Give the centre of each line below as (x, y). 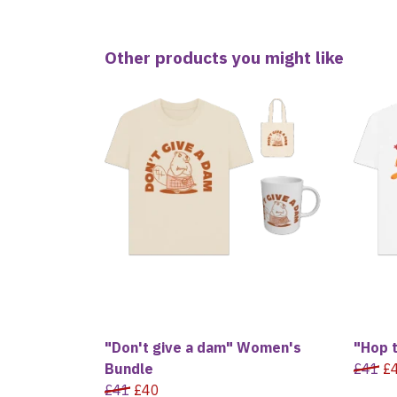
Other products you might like (224, 58)
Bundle (129, 369)
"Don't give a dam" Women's (203, 348)
